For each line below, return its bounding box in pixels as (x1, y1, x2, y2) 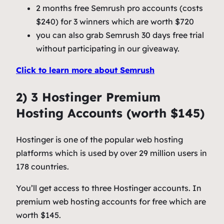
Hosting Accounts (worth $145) (16, 105, 204, 121)
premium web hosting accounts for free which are (16, 196, 206, 207)
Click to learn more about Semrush (16, 65, 154, 75)
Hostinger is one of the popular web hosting (16, 134, 183, 145)
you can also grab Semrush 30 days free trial (36, 30, 204, 40)
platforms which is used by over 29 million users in (16, 148, 207, 158)
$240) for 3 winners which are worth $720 (36, 16, 194, 27)
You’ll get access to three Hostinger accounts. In (16, 183, 201, 193)
